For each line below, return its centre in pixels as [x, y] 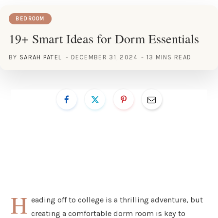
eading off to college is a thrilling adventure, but [117, 200]
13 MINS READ [169, 57]
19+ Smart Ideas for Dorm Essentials [104, 38]
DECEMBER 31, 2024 [104, 57]
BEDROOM [30, 18]
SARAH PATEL [41, 57]
